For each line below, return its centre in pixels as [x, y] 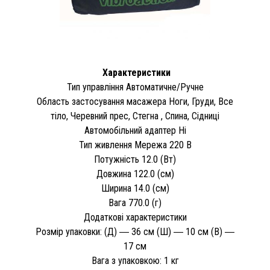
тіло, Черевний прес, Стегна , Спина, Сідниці [135, 116]
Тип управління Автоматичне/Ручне [135, 87]
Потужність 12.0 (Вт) [135, 160]
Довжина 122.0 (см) [135, 174]
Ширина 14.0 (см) [135, 189]
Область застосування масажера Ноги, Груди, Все [135, 102]
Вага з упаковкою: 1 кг [135, 261]
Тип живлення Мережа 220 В [135, 145]
